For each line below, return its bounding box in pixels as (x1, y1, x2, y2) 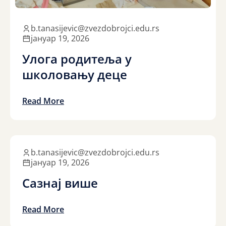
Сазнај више (22, 175, 98, 192)
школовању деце (22, 66, 127, 83)
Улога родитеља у (22, 50, 132, 68)
